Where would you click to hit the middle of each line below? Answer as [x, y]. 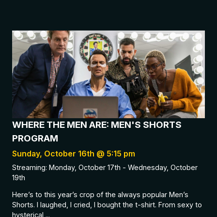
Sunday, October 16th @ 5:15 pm [74, 153]
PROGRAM [35, 138]
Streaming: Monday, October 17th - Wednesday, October [105, 167]
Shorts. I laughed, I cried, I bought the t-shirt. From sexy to [107, 205]
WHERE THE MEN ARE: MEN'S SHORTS [97, 124]
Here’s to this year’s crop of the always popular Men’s [100, 195]
